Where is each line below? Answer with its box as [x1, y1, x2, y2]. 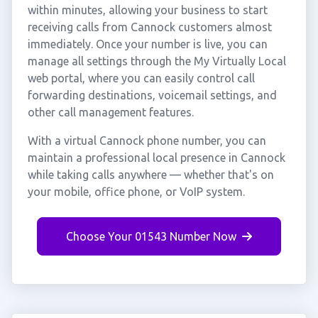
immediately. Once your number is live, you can [27, 38, 268, 50]
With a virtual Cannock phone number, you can [27, 134, 266, 147]
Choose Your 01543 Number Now [66, 230, 236, 243]
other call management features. [27, 106, 194, 119]
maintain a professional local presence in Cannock [27, 151, 285, 164]
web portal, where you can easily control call [27, 72, 255, 84]
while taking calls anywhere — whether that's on [27, 168, 274, 181]
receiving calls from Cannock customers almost [27, 21, 272, 33]
